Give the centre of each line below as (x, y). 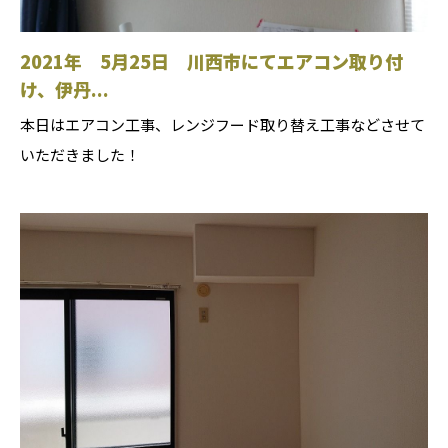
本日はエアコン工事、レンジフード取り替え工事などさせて (222, 125)
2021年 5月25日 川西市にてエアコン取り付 (211, 61)
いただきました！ (80, 155)
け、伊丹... (64, 89)
